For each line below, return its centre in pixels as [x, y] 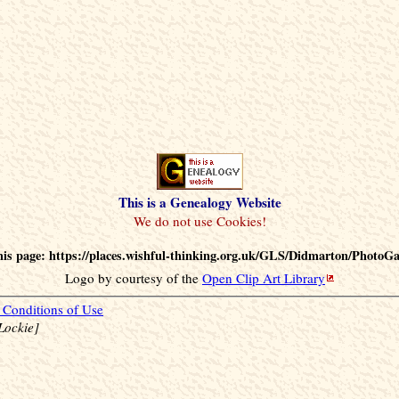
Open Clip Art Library [264, 277]
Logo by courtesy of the [134, 277]
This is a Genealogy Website [199, 202]
